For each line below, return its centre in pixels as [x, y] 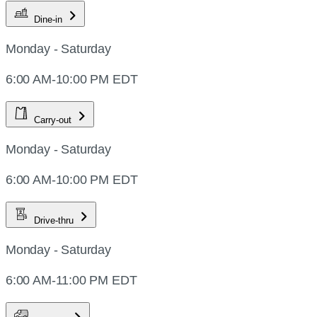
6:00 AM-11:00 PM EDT [71, 281]
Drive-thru [55, 221]
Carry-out [54, 120]
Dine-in [50, 20]
